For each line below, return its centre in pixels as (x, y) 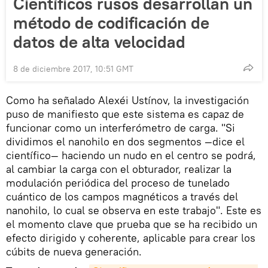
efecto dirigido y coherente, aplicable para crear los (131, 237)
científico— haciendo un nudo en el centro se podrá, (131, 155)
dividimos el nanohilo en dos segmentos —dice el (125, 141)
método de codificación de (111, 22)
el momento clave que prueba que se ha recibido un (132, 224)
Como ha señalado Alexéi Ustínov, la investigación (127, 100)
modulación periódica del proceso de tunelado (118, 182)
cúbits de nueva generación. (74, 251)
